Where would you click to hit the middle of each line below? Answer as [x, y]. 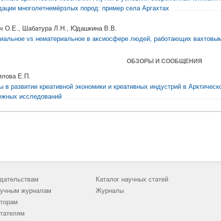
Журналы [110, 191]
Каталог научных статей [132, 179]
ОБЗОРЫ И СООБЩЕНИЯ [164, 61]
